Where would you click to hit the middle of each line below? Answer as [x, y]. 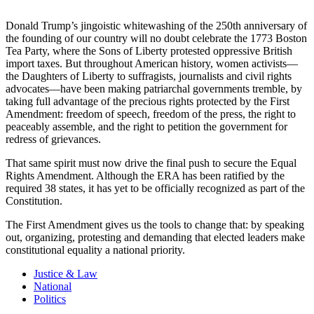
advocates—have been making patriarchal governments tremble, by [154, 88]
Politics [50, 299]
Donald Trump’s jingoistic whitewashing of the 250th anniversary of [156, 25]
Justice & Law [66, 273]
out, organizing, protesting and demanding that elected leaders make [155, 237]
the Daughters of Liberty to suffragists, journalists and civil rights [149, 76]
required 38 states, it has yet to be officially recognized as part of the [155, 188]
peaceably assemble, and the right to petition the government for [146, 126]
